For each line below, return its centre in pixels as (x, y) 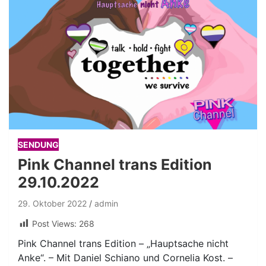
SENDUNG (38, 144)
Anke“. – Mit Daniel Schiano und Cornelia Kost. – (125, 258)
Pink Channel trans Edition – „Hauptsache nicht (123, 244)
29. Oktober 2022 (52, 203)
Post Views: (54, 223)
